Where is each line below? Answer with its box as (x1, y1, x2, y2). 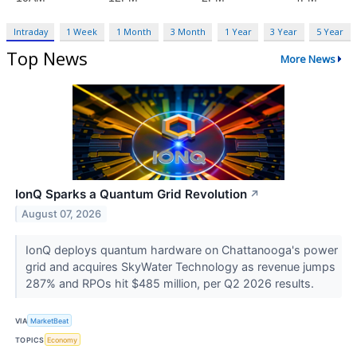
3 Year (270, 25, 298, 38)
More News (280, 51, 335, 66)
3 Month (170, 25, 206, 38)
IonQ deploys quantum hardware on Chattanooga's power (25, 242, 338, 257)
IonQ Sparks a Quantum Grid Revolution (15, 186, 247, 202)
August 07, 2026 (22, 207, 102, 220)
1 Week (66, 25, 98, 38)
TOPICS (15, 335, 45, 344)
